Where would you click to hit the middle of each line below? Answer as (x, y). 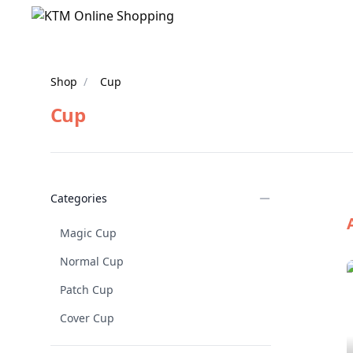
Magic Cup (88, 233)
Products (77, 180)
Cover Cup (87, 318)
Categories (79, 198)
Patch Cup (87, 290)
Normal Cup (92, 261)
